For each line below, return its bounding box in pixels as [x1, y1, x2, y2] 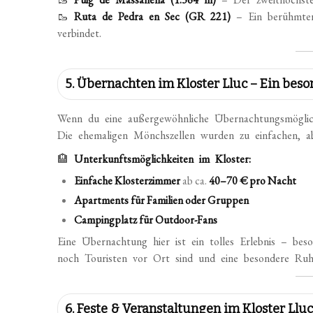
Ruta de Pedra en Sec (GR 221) [74, 9, 231, 24]
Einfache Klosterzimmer [74, 173, 181, 188]
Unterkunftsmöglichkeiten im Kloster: [74, 152, 252, 166]
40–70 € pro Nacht [209, 173, 297, 188]
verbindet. [57, 26, 102, 41]
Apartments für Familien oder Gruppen [74, 193, 249, 208]
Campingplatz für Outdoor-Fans [74, 212, 218, 227]
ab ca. [180, 173, 210, 188]
